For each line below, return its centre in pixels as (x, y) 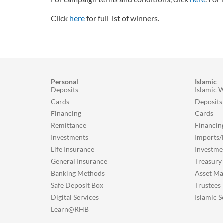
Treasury (208, 161)
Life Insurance (72, 149)
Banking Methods (78, 173)
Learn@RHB (70, 209)
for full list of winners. (123, 18)
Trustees (208, 185)
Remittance (68, 125)
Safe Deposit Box (77, 185)
